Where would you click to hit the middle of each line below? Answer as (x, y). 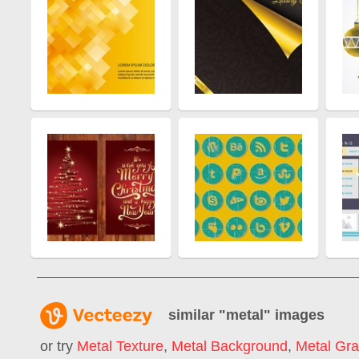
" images (294, 315)
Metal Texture (120, 347)
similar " (197, 315)
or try (58, 347)
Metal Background (230, 347)
